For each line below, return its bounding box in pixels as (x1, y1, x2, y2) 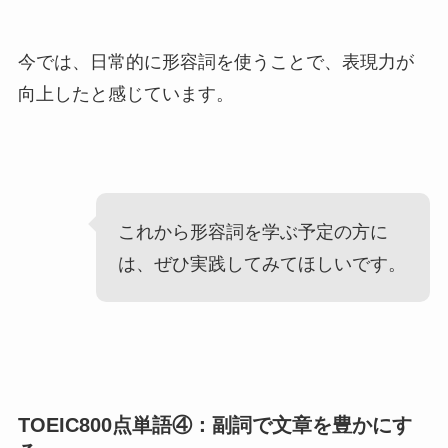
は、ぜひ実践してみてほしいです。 (118, 253, 407, 274)
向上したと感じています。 (17, 83, 234, 104)
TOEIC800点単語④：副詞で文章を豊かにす (17, 413, 412, 436)
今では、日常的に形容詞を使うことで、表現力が (17, 51, 414, 72)
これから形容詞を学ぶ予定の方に (118, 221, 389, 242)
